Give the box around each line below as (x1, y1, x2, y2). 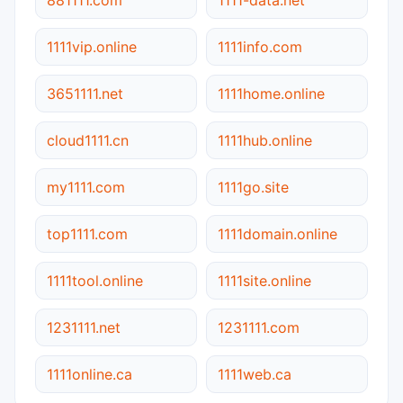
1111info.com (218, 37, 302, 56)
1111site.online (218, 271, 311, 290)
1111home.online (218, 84, 325, 103)
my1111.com (47, 177, 125, 196)
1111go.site (218, 177, 289, 196)
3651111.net (47, 84, 123, 103)
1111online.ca (47, 364, 132, 383)
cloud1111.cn (47, 130, 129, 149)
